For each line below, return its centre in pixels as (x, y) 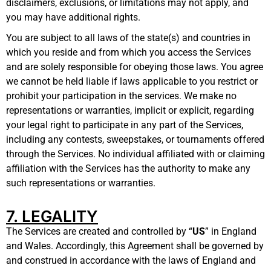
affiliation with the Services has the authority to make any (128, 168)
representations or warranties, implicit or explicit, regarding (130, 110)
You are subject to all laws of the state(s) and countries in (128, 38)
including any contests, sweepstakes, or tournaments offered (135, 139)
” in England (231, 231)
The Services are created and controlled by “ (99, 231)
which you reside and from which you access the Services (129, 52)
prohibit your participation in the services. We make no (121, 96)
